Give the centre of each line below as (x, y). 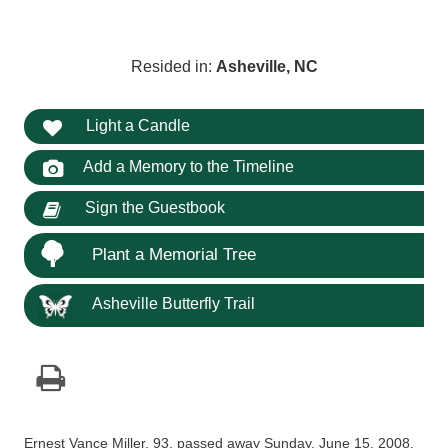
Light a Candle (135, 125)
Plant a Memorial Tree (174, 254)
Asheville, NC (266, 67)
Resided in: (173, 67)
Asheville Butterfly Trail (174, 304)
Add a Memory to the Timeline (188, 167)
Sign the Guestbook (152, 208)
